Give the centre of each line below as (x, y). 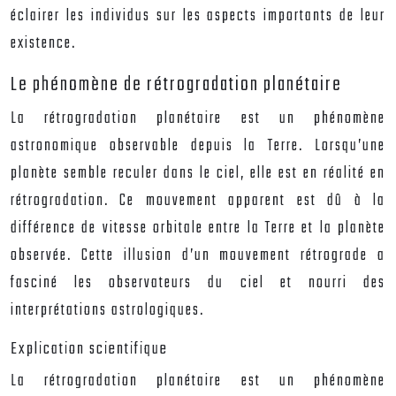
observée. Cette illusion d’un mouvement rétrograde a (198, 256)
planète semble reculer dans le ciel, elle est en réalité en (198, 174)
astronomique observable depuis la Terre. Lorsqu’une (198, 146)
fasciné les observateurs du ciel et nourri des (198, 283)
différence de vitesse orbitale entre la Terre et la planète (198, 228)
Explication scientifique (89, 349)
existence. (43, 44)
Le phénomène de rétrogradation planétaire (176, 85)
